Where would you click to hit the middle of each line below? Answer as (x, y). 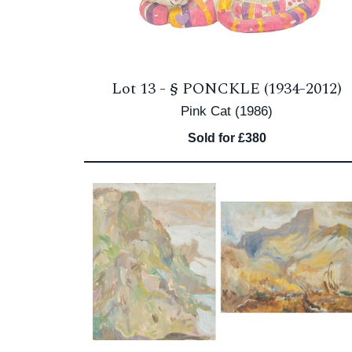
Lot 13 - (141, 89)
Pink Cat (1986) (227, 111)
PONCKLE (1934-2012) (262, 89)
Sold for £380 (227, 138)
